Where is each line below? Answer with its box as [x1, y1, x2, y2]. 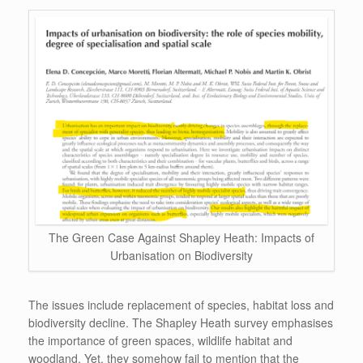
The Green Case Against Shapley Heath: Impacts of [49, 228, 314, 246]
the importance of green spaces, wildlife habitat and [28, 331, 293, 348]
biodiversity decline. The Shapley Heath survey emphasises [28, 314, 333, 331]
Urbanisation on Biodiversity [110, 246, 253, 263]
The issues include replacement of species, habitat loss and [28, 296, 334, 313]
